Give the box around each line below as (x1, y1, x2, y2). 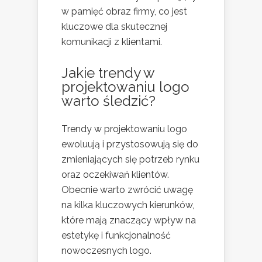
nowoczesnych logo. (61, 244, 151, 256)
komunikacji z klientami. (61, 36, 162, 47)
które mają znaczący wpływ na (61, 214, 196, 226)
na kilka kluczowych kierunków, (61, 199, 194, 211)
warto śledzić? (61, 92, 156, 109)
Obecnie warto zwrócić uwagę (61, 184, 193, 195)
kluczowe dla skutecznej (61, 20, 167, 32)
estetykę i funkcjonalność (61, 229, 171, 241)
